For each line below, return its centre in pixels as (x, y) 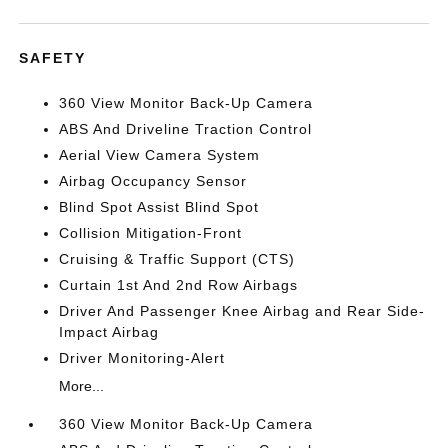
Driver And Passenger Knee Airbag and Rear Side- (242, 311)
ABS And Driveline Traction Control (186, 129)
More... (82, 386)
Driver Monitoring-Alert (142, 358)
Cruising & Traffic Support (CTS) (177, 259)
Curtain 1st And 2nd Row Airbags (179, 285)
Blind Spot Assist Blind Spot (159, 207)
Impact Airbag (109, 332)
